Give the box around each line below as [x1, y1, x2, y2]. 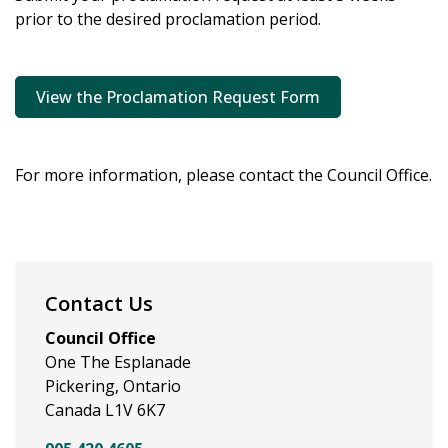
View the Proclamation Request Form [36, 86, 320, 108]
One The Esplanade [45, 351, 191, 373]
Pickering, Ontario [45, 375, 181, 397]
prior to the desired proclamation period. [15, 8, 321, 30]
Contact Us [45, 290, 153, 317]
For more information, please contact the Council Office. [15, 164, 432, 186]
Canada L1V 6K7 [45, 399, 165, 421]
